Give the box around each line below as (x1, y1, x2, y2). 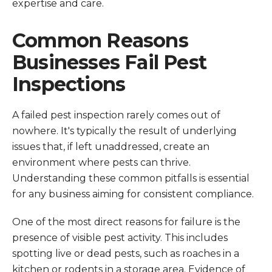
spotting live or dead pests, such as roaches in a (12, 248, 239, 259)
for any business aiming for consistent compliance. (12, 188, 254, 200)
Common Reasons (12, 29, 188, 52)
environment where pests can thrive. (12, 157, 191, 168)
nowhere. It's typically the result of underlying (12, 125, 237, 137)
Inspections (12, 72, 126, 96)
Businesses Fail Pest (12, 50, 206, 74)
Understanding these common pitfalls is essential (12, 172, 250, 184)
